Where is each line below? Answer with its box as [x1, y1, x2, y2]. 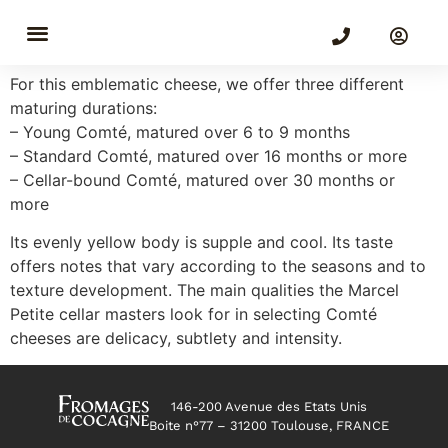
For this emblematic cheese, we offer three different [10, 74, 404, 94]
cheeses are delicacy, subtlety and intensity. [10, 328, 342, 349]
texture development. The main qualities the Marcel [10, 280, 399, 301]
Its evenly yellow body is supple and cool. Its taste [10, 232, 393, 253]
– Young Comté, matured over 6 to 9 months [10, 122, 350, 142]
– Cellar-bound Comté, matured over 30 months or [10, 170, 395, 190]
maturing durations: [10, 98, 157, 118]
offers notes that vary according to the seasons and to [10, 256, 426, 277]
